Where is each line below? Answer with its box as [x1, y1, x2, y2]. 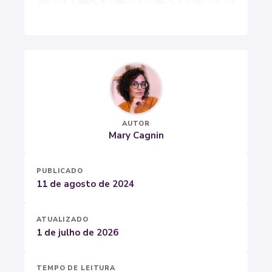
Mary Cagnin [108, 129, 164, 141]
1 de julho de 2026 [36, 226, 118, 239]
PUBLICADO [36, 166, 83, 175]
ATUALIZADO [36, 214, 89, 224]
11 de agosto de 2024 [36, 177, 134, 190]
